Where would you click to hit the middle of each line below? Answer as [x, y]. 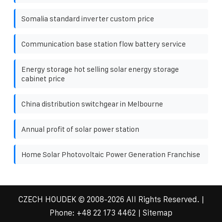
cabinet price [43, 78]
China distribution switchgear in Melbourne [92, 104]
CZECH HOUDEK [47, 199]
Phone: [63, 213]
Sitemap [158, 213]
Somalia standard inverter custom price [88, 18]
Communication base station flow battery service [104, 44]
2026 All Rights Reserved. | [156, 199]
